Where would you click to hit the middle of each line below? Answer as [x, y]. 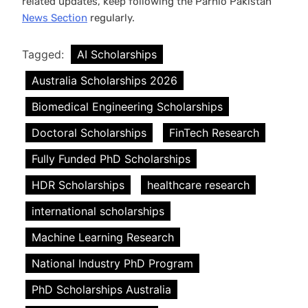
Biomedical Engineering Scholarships [127, 107]
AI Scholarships [117, 55]
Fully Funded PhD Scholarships [111, 159]
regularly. [111, 18]
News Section [55, 18]
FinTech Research [214, 133]
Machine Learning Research [103, 238]
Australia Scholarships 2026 [104, 81]
